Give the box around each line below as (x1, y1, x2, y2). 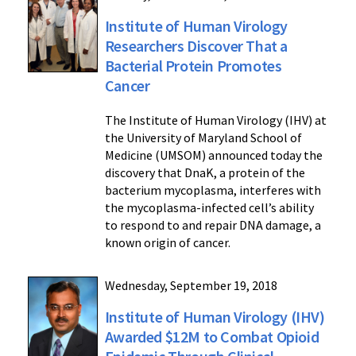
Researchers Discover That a (104, 35, 288, 56)
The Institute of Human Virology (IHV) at (104, 111, 327, 128)
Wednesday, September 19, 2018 (104, 277, 277, 293)
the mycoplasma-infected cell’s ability (104, 199, 314, 215)
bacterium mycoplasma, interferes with (104, 181, 321, 198)
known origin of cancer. (104, 234, 230, 250)
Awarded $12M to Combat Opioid (104, 326, 319, 346)
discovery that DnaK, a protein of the (104, 164, 305, 180)
